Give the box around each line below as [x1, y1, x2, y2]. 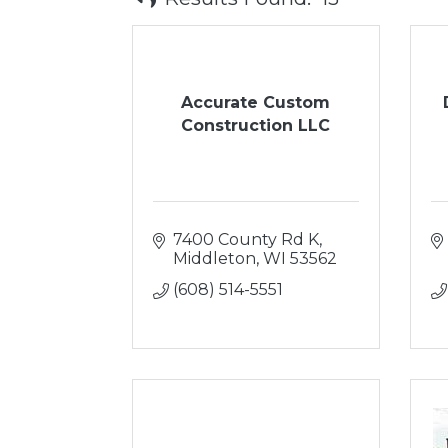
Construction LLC [181, 115, 331, 135]
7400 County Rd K [173, 230, 319, 249]
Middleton [173, 249, 256, 268]
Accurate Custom [181, 92, 331, 112]
